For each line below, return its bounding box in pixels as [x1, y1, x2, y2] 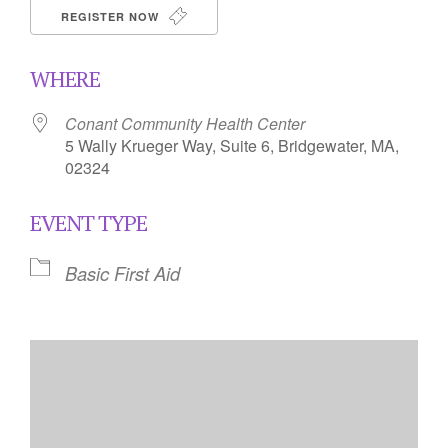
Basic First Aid [65, 260, 180, 286]
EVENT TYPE [30, 208, 147, 237]
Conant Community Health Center [65, 112, 305, 135]
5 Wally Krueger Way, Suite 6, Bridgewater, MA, [65, 134, 399, 157]
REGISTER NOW [61, 9, 163, 24]
